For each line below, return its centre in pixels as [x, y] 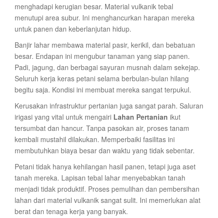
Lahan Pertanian [141, 117]
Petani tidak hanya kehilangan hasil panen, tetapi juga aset [105, 166]
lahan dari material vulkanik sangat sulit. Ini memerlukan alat [108, 200]
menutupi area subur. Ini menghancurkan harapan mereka [105, 18]
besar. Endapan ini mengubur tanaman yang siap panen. [102, 56]
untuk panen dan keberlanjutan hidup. [73, 29]
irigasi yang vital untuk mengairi [64, 117]
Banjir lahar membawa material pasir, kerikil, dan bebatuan [105, 45]
